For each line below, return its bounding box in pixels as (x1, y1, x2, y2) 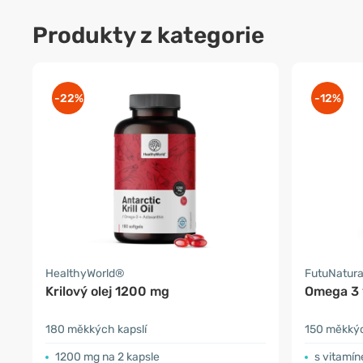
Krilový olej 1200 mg (45, 283, 169, 299)
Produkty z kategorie (32, 21, 264, 49)
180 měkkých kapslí (45, 322, 147, 336)
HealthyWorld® (45, 266, 125, 280)
